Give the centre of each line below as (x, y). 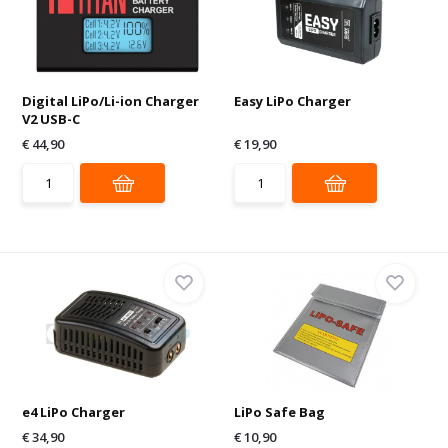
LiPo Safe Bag (279, 411)
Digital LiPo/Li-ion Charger (111, 100)
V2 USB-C (51, 118)
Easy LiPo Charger (292, 100)
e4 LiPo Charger (74, 411)
